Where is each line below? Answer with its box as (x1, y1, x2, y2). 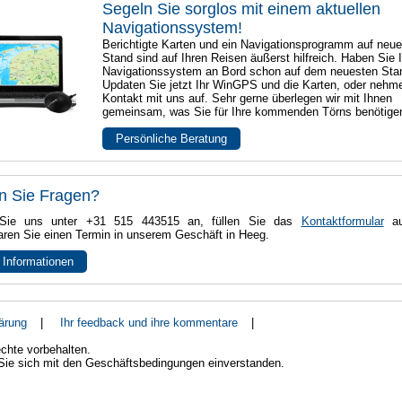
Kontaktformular (301, 214, 384, 229)
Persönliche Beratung (116, 132, 228, 146)
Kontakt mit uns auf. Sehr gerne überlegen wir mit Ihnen (102, 92, 393, 106)
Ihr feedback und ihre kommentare (59, 315, 238, 329)
